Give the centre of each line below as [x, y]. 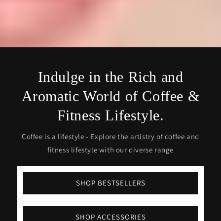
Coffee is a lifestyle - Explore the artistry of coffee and [110, 136]
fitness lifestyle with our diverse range [110, 149]
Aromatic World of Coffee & [110, 96]
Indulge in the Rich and [110, 76]
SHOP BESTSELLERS [110, 183]
